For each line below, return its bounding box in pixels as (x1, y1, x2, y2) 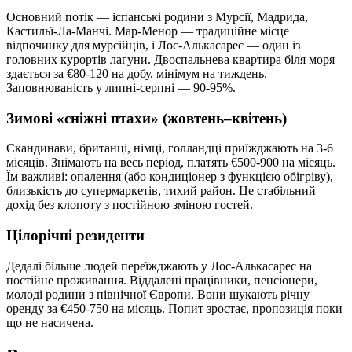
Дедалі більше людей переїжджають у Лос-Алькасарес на (6, 258, 312, 273)
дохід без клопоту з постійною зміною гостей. (6, 198, 253, 212)
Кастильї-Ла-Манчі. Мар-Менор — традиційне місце (6, 24, 289, 38)
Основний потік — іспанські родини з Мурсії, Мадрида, (6, 9, 308, 24)
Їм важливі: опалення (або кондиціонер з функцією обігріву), (6, 170, 333, 184)
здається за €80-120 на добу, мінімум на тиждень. (6, 66, 267, 80)
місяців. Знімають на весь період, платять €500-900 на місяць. (6, 156, 335, 170)
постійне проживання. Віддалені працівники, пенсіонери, (6, 273, 317, 287)
